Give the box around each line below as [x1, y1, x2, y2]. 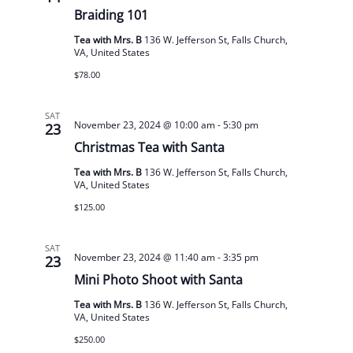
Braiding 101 [73, 6, 148, 24]
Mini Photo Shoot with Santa [73, 271, 243, 288]
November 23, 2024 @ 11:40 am [73, 251, 215, 264]
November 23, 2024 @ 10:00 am [73, 118, 215, 132]
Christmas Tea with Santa [73, 139, 225, 156]
